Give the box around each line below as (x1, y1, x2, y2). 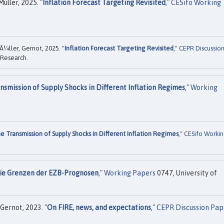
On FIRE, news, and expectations (47, 203, 151, 211)
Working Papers (104, 168, 155, 177)
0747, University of (155, 168, 217, 177)
